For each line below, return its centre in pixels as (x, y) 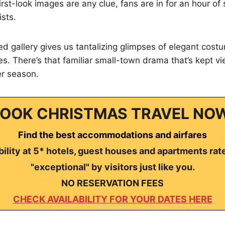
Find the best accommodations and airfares (113, 135)
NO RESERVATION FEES (113, 183)
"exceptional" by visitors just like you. (113, 167)
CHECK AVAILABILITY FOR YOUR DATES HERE (113, 199)
